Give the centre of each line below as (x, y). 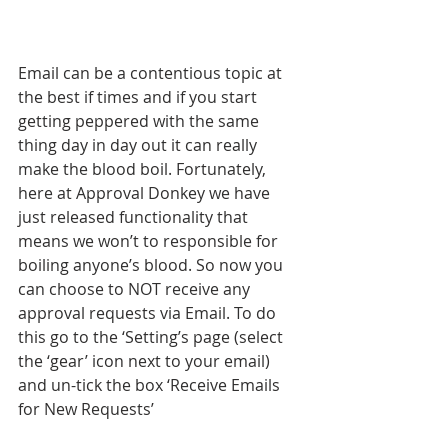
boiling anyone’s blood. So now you (152, 264)
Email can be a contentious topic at (152, 72)
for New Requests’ (88, 408)
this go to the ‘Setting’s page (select (152, 336)
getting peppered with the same (140, 120)
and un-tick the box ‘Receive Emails (151, 384)
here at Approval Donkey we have (146, 192)
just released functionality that (135, 216)
